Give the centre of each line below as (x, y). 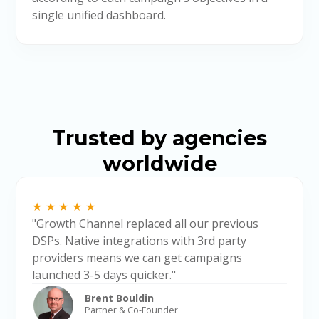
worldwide (159, 164)
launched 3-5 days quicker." (104, 274)
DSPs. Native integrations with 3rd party (139, 240)
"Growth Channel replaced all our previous (145, 223)
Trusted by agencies (159, 138)
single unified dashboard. (99, 15)
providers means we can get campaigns (137, 257)
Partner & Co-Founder (131, 310)
